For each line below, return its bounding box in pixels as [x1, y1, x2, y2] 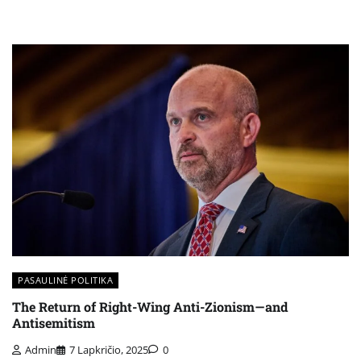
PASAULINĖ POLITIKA [18, 274, 113, 287]
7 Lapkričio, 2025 [69, 342, 148, 357]
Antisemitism [12, 314, 95, 332]
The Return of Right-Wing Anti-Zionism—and [12, 298, 288, 316]
